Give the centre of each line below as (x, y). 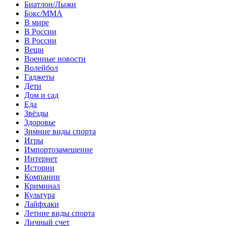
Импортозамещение (59, 149)
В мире (37, 22)
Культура (40, 195)
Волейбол (41, 68)
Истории (39, 167)
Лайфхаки (42, 204)
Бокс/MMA (43, 13)
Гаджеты (39, 77)
